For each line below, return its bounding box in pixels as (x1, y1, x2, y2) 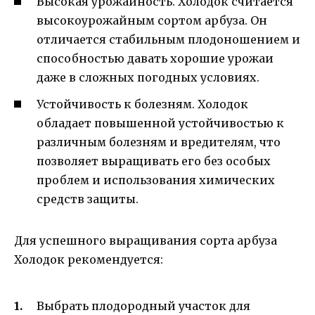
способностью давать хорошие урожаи (37, 51, 274, 66)
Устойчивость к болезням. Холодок (37, 97, 248, 112)
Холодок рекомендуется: (14, 252, 163, 267)
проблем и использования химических (37, 173, 275, 188)
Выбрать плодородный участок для (37, 298, 250, 313)
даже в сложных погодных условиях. (37, 70, 259, 85)
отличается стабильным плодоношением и (37, 32, 300, 47)
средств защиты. (37, 192, 139, 207)
